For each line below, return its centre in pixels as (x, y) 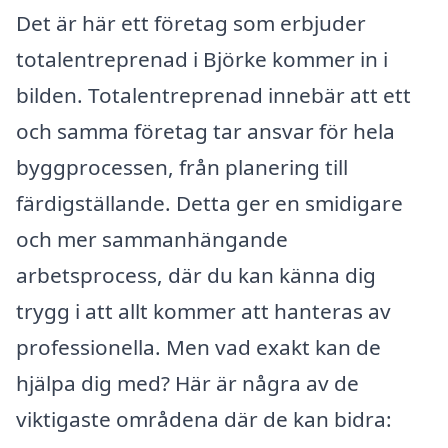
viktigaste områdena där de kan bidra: (204, 418)
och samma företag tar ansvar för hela (205, 130)
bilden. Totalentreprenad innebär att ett (213, 94)
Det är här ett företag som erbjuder (191, 22)
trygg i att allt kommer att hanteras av (203, 310)
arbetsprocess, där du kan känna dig (196, 274)
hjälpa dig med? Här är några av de (187, 382)
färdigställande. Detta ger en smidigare (209, 202)
